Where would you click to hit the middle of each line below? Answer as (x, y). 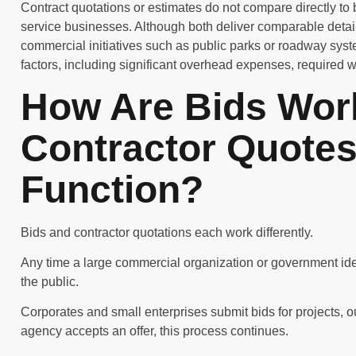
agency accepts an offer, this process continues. (155, 331)
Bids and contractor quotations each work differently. (167, 232)
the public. (50, 282)
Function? (112, 189)
